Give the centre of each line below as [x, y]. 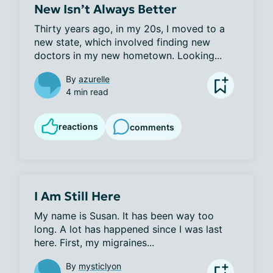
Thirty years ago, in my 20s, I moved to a [129, 29]
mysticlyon [100, 266]
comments [152, 127]
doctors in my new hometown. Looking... [128, 55]
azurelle [94, 79]
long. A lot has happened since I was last [128, 229]
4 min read [87, 92]
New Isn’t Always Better [105, 9]
